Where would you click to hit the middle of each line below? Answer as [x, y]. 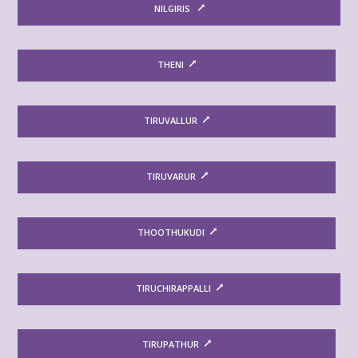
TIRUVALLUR [171, 120]
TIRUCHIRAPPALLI [173, 288]
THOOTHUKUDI [171, 232]
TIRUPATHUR [171, 344]
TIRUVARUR [171, 176]
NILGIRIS [173, 8]
